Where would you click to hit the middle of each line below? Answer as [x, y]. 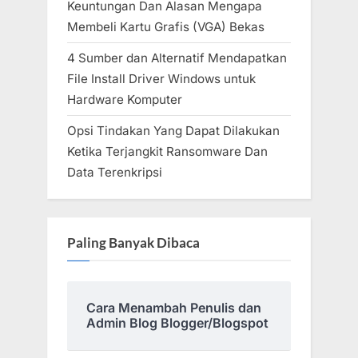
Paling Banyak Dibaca [133, 243]
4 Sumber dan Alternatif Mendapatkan [177, 58]
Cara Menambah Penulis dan [174, 308]
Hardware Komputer [125, 99]
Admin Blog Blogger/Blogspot [177, 323]
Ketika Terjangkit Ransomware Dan [167, 151]
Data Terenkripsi [115, 172]
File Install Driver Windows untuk [161, 78]
